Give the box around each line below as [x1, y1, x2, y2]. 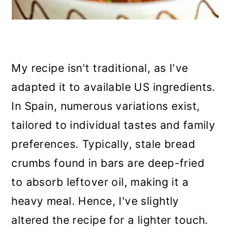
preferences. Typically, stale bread [11, 138, 196, 150]
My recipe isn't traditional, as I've [11, 62, 188, 74]
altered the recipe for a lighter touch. [11, 214, 208, 226]
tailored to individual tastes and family [11, 119, 216, 131]
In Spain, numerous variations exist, [11, 100, 200, 112]
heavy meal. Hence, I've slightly [11, 195, 179, 207]
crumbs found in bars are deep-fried [11, 157, 205, 169]
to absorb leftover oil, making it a [11, 176, 189, 188]
